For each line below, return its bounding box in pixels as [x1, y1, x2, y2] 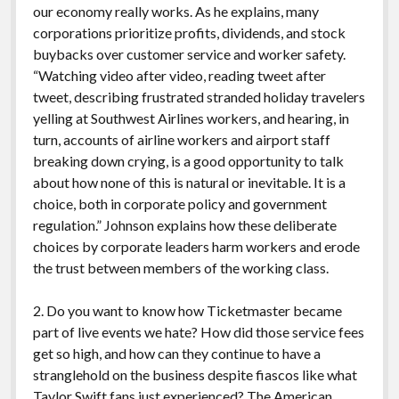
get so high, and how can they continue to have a [32, 344, 321, 362]
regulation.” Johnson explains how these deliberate [32, 216, 337, 233]
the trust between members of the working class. [32, 258, 329, 276]
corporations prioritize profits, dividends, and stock [32, 23, 346, 41]
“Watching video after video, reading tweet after [32, 66, 326, 84]
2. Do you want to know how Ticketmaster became [32, 301, 342, 319]
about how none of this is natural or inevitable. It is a [32, 173, 346, 191]
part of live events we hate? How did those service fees [32, 322, 364, 340]
